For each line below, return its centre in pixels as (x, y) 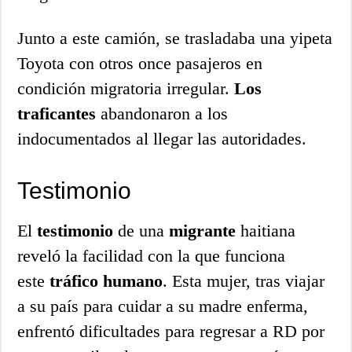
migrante (203, 230)
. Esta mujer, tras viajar (244, 280)
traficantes (57, 113)
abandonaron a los (162, 113)
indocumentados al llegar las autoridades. (165, 138)
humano (133, 280)
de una (141, 230)
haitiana (266, 230)
